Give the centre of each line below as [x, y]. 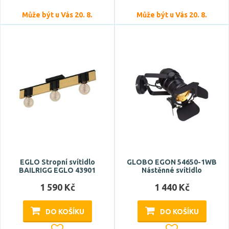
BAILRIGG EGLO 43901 [57, 170]
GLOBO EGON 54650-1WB [172, 162]
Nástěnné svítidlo [172, 170]
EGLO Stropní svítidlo [57, 162]
